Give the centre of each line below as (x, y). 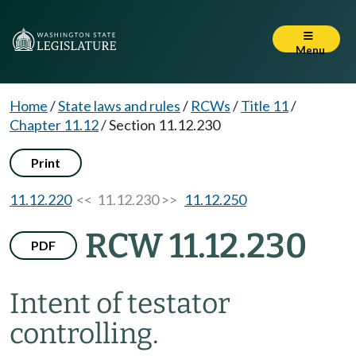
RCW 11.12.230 (196, 246)
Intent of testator (120, 304)
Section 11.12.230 (164, 125)
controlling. (84, 334)
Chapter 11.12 (54, 125)
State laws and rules (119, 106)
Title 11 (265, 106)
